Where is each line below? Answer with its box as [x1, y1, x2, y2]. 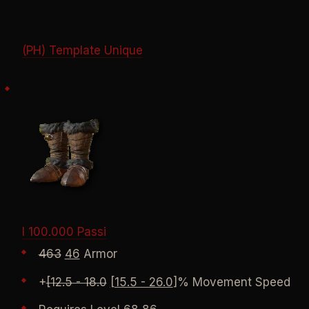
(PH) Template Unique [21, 43, 143, 58]
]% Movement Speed [172, 275, 290, 289]
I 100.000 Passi [21, 225, 106, 239]
